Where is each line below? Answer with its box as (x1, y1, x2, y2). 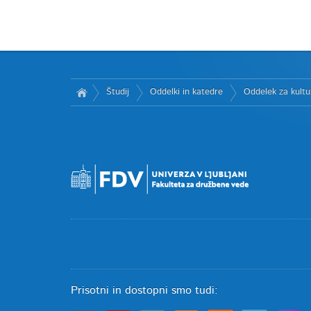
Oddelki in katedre (150, 87, 223, 96)
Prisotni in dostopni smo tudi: (71, 285, 218, 296)
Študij (106, 87, 129, 96)
